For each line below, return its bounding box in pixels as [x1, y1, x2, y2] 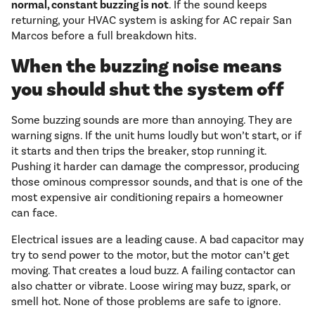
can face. [11, 206, 58, 221]
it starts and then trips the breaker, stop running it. [11, 144, 266, 159]
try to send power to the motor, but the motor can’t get [11, 248, 289, 263]
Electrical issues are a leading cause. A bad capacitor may [11, 233, 304, 247]
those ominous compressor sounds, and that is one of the [11, 175, 303, 190]
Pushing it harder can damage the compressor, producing [11, 160, 299, 174]
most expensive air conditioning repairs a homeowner [11, 191, 283, 205]
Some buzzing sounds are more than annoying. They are [11, 113, 292, 128]
